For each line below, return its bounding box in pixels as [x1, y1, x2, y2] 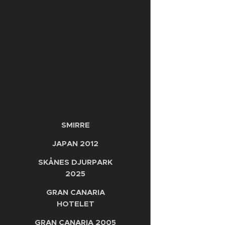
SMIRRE [61, 120, 90, 130]
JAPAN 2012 [52, 138, 98, 148]
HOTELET [56, 198, 94, 208]
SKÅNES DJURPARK [38, 157, 113, 167]
